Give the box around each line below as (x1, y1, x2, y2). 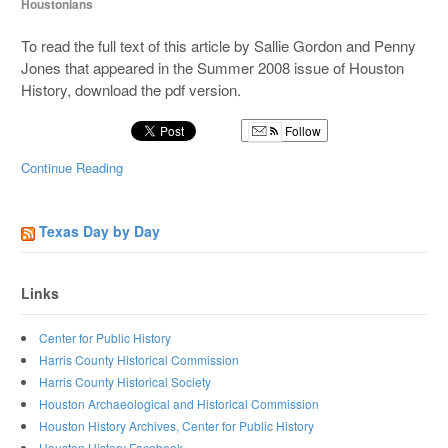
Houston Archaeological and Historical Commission (39, 394, 320, 412)
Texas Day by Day (39, 221, 161, 242)
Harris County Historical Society (39, 372, 212, 390)
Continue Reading (21, 158, 124, 178)
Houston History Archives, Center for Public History (39, 416, 315, 434)
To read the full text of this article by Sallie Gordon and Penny (21, 34, 417, 56)
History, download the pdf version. (21, 78, 242, 100)
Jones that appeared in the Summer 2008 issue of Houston (21, 56, 405, 78)
